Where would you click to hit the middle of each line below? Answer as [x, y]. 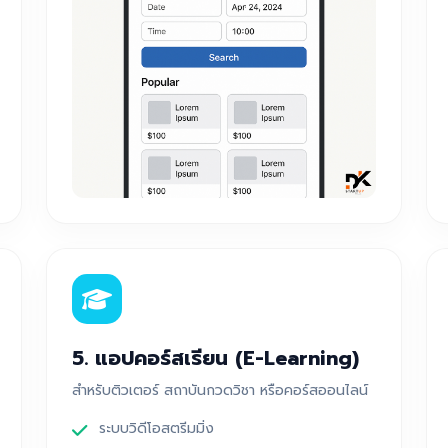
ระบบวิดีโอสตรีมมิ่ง [156, 428]
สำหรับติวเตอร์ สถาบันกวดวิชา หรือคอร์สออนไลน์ [220, 390]
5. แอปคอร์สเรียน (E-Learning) [215, 357]
